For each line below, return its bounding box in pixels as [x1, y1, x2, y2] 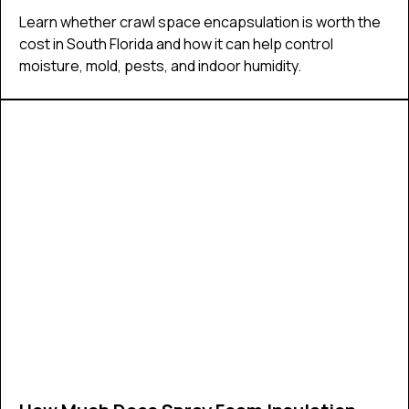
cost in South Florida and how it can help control [19, 33, 333, 54]
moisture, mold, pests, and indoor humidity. [19, 55, 301, 76]
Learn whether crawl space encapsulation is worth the [19, 11, 381, 32]
